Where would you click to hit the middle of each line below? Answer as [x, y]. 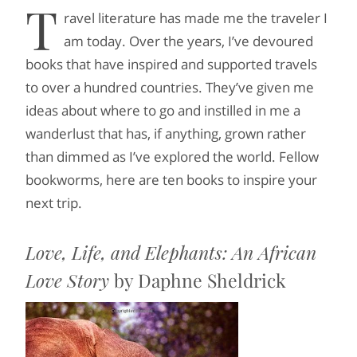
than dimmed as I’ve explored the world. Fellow [172, 157]
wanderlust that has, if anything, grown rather [166, 133]
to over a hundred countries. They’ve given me [170, 87]
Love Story [67, 280]
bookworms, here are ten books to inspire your [171, 180]
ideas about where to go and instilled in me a [163, 110]
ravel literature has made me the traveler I [196, 18]
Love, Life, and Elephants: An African [171, 252]
